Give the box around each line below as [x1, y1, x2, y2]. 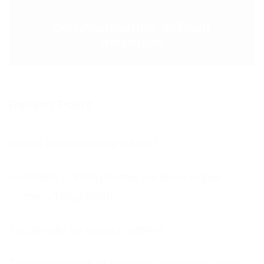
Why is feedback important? [9, 136, 158, 151]
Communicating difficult [52, 20, 212, 35]
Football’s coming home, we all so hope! [9, 170, 221, 184]
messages [100, 34, 164, 49]
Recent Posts [9, 98, 93, 112]
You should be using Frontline [9, 222, 162, 237]
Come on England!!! [9, 189, 113, 203]
